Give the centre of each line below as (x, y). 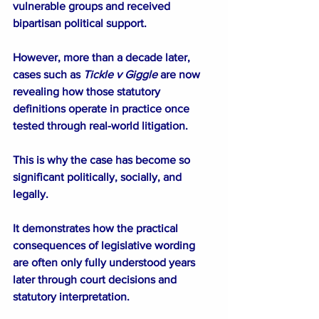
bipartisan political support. (80, 23)
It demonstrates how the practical (97, 228)
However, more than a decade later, (103, 57)
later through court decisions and (96, 279)
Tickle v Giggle (122, 74)
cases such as (48, 74)
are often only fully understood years (105, 262)
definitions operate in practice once (103, 108)
